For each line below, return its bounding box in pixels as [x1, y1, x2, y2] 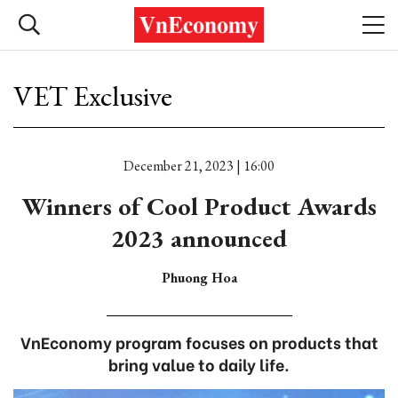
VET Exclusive [13, 77, 172, 115]
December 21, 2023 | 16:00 [123, 156, 275, 175]
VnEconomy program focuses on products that [20, 330, 378, 354]
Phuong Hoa [161, 268, 237, 287]
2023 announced [111, 222, 287, 254]
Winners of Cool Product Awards [21, 190, 377, 222]
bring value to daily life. [108, 352, 290, 376]
